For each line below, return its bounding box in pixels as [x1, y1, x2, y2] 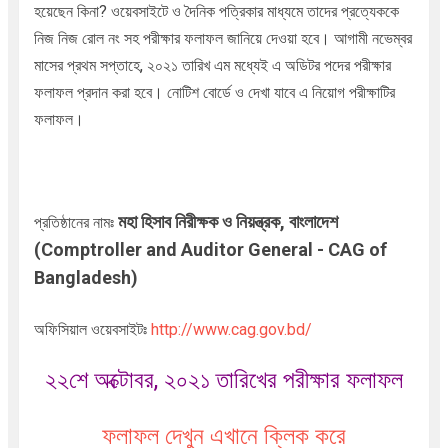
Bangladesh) [33, 266, 138, 288]
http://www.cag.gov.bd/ [150, 319, 312, 339]
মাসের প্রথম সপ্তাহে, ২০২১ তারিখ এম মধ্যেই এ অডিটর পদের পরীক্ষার [33, 55, 391, 75]
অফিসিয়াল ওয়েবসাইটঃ [33, 319, 147, 339]
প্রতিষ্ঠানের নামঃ [33, 212, 118, 232]
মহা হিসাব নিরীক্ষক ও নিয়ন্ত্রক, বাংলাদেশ [117, 210, 338, 232]
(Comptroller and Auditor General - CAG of [33, 238, 387, 260]
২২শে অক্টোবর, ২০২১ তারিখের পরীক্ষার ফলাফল [45, 365, 403, 394]
